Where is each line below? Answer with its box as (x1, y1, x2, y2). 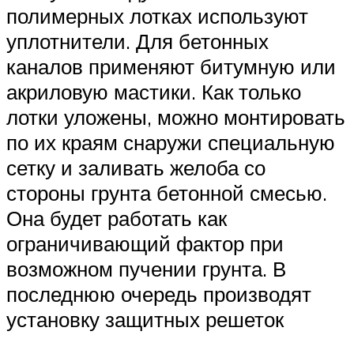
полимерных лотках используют (6, 3, 308, 29)
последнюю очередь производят (6, 281, 311, 307)
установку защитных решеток (6, 307, 284, 333)
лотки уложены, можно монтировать (6, 104, 345, 130)
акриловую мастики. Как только (6, 79, 301, 105)
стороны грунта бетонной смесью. (6, 180, 327, 206)
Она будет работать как (6, 205, 227, 232)
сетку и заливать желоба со (6, 155, 265, 181)
